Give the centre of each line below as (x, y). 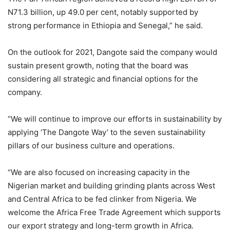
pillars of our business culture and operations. (91, 146)
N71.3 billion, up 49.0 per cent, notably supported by (103, 12)
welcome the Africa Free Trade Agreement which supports (114, 213)
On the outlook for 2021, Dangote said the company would (112, 52)
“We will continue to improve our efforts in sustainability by (115, 119)
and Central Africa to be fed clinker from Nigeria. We (102, 199)
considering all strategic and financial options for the (103, 79)
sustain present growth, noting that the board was (98, 66)
